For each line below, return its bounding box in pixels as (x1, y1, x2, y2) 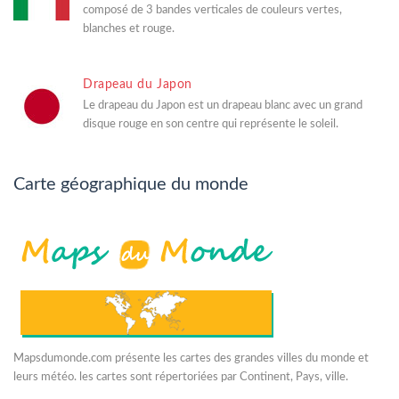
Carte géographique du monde (13, 175, 248, 193)
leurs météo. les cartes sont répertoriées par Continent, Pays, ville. (13, 370, 348, 383)
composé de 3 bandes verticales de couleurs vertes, (83, 4, 342, 16)
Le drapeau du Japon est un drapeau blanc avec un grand (83, 99, 362, 111)
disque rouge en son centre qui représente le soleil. (83, 118, 338, 130)
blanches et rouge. (83, 22, 175, 35)
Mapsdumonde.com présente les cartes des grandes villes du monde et (13, 352, 369, 364)
